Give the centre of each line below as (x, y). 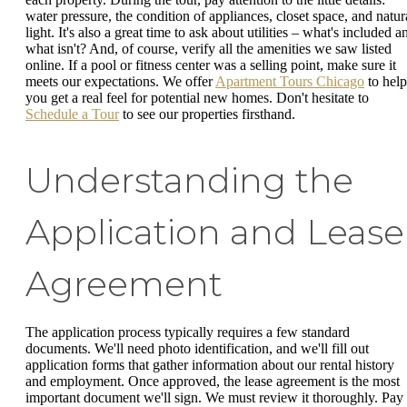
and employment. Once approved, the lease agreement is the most (213, 381)
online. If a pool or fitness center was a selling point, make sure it (211, 65)
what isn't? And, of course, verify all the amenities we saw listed (208, 48)
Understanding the (189, 180)
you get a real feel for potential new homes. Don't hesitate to (197, 97)
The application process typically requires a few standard (188, 332)
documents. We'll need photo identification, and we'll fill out (197, 348)
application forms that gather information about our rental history (210, 364)
